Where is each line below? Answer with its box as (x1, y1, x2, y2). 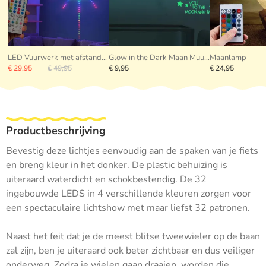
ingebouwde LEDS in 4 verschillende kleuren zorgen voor (6, 187, 251, 201)
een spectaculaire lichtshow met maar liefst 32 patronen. (6, 201, 250, 215)
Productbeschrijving (6, 123, 106, 138)
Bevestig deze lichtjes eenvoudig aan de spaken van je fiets (6, 144, 258, 158)
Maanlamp (210, 52, 247, 64)
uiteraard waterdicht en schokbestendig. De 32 (6, 173, 207, 186)
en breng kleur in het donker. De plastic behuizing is (6, 159, 227, 172)
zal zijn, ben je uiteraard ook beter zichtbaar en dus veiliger (6, 244, 255, 258)
